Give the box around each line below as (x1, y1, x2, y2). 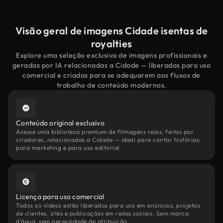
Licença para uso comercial (16, 192, 105, 201)
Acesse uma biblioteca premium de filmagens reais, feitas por (16, 128, 194, 135)
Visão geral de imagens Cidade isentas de (15, 24, 208, 37)
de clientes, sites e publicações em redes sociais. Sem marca (16, 210, 189, 217)
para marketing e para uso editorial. (16, 144, 121, 151)
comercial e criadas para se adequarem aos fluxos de (22, 71, 201, 80)
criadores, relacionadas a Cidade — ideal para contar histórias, (16, 136, 201, 143)
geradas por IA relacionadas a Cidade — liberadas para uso (12, 61, 211, 70)
